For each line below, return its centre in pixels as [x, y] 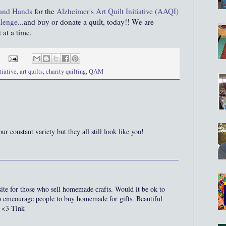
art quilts [31, 72]
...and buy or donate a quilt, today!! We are [86, 22]
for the [44, 11]
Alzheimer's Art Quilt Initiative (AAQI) [118, 11]
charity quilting [66, 72]
